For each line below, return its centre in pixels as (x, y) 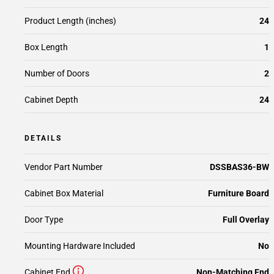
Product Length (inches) (70, 21)
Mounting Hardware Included (80, 246)
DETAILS (43, 138)
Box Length (46, 47)
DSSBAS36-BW (239, 167)
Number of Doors (57, 73)
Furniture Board (239, 193)
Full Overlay (246, 220)
